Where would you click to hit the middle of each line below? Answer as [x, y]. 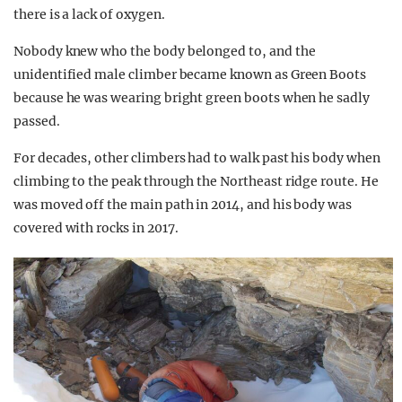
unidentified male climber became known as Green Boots [190, 75]
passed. [37, 122]
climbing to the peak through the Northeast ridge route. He [196, 182]
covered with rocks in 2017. [96, 228]
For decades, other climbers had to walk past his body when [197, 158]
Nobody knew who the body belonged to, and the [165, 52]
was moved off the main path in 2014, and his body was [183, 205]
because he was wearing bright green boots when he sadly [192, 98]
